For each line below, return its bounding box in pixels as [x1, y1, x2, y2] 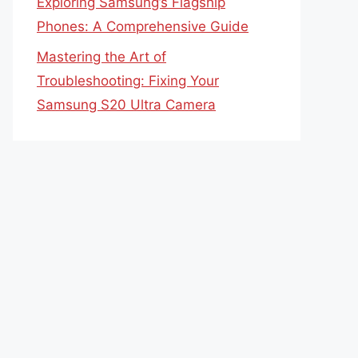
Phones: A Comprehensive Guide [37, 18, 249, 34]
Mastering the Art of [37, 49, 166, 65]
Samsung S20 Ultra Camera [37, 97, 216, 113]
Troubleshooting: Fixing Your [37, 73, 219, 89]
